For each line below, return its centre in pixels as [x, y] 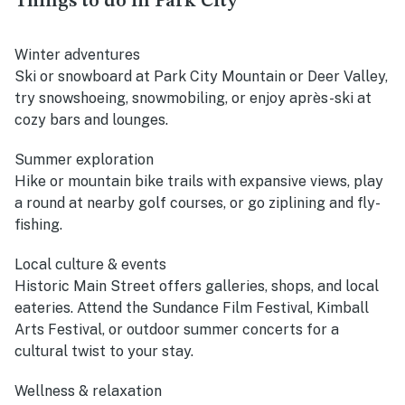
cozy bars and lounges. [91, 120]
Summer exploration [84, 160]
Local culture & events [90, 265]
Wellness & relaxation [88, 391]
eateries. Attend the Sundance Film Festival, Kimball [192, 308]
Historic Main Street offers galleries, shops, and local [197, 287]
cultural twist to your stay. [104, 352]
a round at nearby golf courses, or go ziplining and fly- [198, 203]
